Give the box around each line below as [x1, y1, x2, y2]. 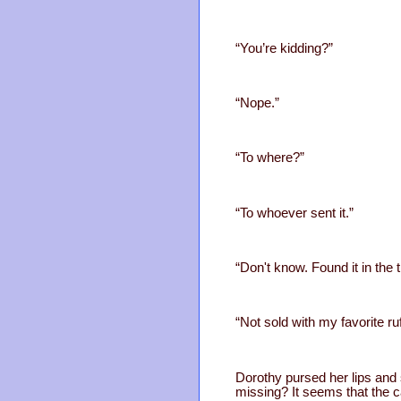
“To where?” [235, 150, 304, 166]
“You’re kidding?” [235, 40, 333, 55]
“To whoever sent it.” [235, 205, 354, 220]
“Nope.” [235, 95, 279, 110]
